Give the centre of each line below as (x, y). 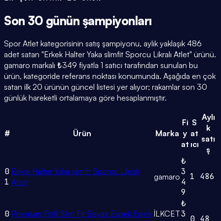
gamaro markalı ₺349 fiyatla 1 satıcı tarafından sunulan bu (101, 65)
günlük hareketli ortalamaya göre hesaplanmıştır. (85, 98)
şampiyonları (117, 20)
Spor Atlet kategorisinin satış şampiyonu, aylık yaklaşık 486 (103, 44)
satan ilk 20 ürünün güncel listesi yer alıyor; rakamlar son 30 (106, 87)
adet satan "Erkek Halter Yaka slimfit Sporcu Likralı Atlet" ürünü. (110, 55)
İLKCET (167, 214)
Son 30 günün (43, 20)
